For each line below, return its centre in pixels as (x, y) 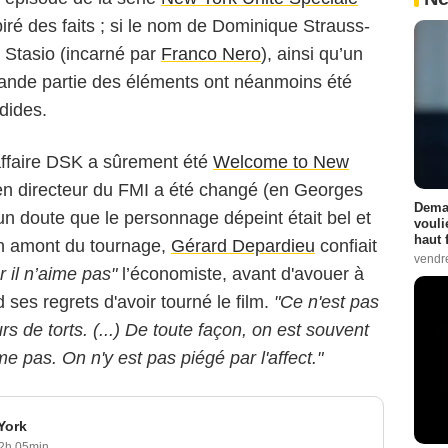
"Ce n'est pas (324, 302)
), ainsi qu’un (312, 54)
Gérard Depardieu (243, 246)
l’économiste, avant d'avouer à (240, 274)
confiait (346, 246)
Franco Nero (211, 54)
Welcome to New (281, 162)
